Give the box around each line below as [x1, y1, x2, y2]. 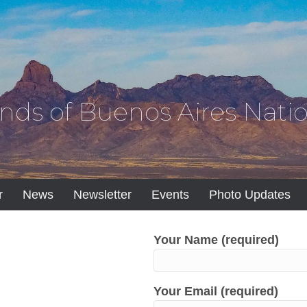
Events [151, 188, 189, 201]
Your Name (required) [153, 233, 279, 247]
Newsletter [73, 188, 132, 201]
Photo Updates [208, 188, 291, 201]
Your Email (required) [153, 284, 278, 298]
